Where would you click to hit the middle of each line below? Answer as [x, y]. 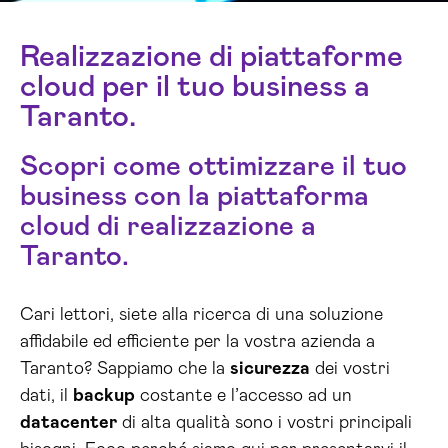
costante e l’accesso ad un [243, 396]
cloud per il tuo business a [195, 87]
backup [104, 396]
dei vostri [350, 369]
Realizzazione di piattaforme [211, 57]
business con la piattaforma [194, 197]
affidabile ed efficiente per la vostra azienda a [197, 342]
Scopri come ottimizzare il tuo [213, 167]
